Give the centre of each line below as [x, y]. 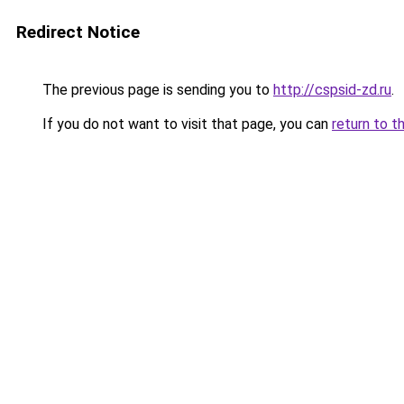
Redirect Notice [78, 32]
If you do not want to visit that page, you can [185, 124]
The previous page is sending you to [156, 90]
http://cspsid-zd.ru [332, 90]
